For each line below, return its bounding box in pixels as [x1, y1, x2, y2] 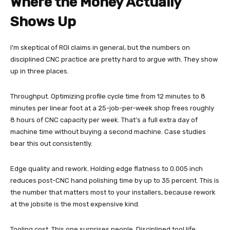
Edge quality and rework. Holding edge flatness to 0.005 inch [10, 165, 203, 173]
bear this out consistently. [10, 140, 92, 148]
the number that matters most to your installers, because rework [10, 188, 216, 197]
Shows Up [10, 13, 76, 30]
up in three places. [10, 67, 69, 75]
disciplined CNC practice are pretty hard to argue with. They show [10, 55, 218, 64]
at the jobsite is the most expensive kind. [10, 200, 140, 208]
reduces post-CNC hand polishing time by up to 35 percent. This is [10, 177, 219, 185]
